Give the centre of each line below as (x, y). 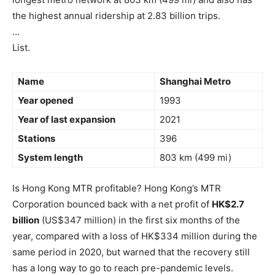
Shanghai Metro (195, 81)
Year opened (46, 100)
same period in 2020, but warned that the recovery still (131, 252)
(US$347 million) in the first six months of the (140, 220)
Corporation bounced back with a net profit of (112, 204)
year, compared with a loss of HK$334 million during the (135, 236)
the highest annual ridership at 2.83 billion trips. (116, 16)
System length (50, 157)
